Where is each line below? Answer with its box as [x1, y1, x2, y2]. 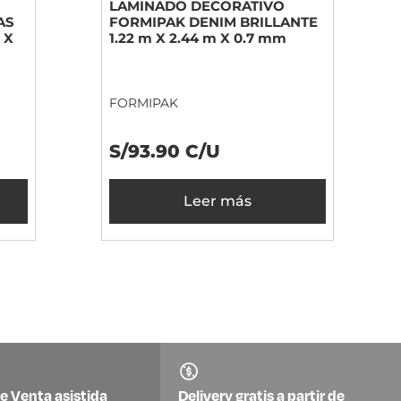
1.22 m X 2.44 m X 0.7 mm [109, 30, 286, 47]
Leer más [183, 192, 252, 210]
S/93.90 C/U [109, 141, 220, 163]
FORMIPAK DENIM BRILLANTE [109, 13, 318, 31]
